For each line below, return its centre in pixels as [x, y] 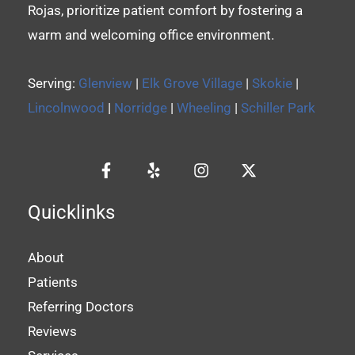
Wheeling [204, 108]
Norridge [141, 108]
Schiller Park [278, 108]
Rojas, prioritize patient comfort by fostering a [165, 11]
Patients [53, 282]
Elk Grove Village [192, 84]
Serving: [53, 84]
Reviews [52, 332]
